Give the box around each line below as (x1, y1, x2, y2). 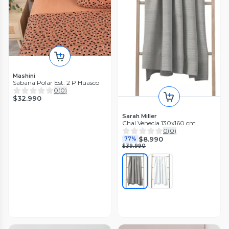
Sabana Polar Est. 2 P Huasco (13, 79, 99, 87)
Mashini (13, 72, 35, 80)
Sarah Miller (122, 112, 157, 120)
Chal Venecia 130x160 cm (122, 119, 196, 127)
